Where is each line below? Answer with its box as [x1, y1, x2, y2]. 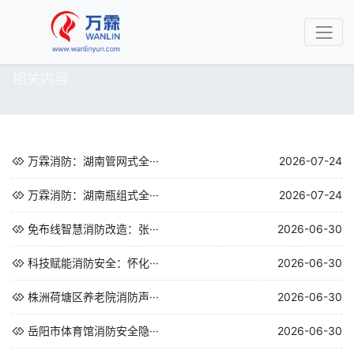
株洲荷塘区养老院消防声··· [28, 290, 159, 303]
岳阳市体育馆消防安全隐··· [28, 324, 159, 337]
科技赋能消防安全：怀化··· [28, 256, 159, 269]
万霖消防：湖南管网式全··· [28, 154, 159, 168]
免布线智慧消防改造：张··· [28, 222, 159, 235]
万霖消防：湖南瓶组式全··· [28, 188, 159, 201]
